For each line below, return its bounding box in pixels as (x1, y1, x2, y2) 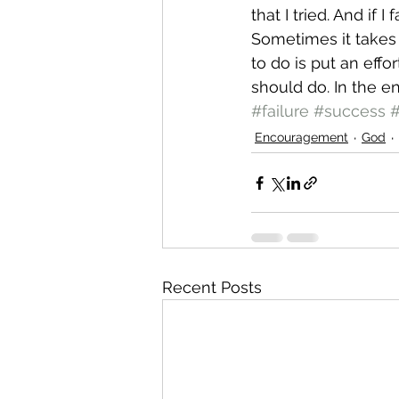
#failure (251, 102, 309, 120)
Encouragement (255, 130, 348, 144)
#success (313, 102, 386, 120)
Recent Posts (162, 278, 262, 297)
